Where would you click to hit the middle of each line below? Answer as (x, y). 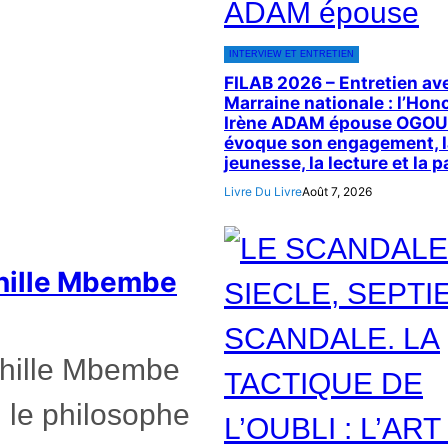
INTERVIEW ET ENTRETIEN (291, 53)
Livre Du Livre (263, 191)
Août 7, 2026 (337, 191)
